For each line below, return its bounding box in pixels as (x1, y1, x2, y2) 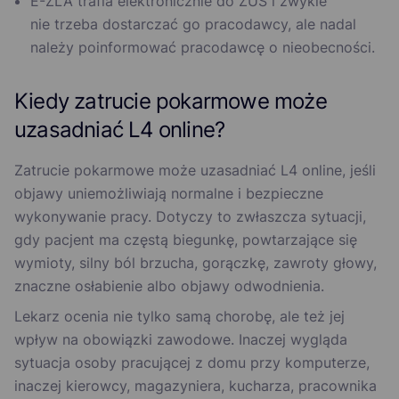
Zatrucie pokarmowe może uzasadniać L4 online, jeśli (14, 161, 376, 180)
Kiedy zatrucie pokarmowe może (14, 88, 327, 115)
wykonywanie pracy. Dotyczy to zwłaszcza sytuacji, (14, 208, 366, 226)
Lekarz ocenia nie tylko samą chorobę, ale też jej (14, 307, 345, 326)
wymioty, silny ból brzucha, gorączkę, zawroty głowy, (14, 254, 377, 273)
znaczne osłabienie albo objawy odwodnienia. (14, 277, 324, 296)
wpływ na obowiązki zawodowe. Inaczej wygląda (14, 330, 347, 349)
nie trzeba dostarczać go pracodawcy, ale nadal (30, 15, 356, 34)
